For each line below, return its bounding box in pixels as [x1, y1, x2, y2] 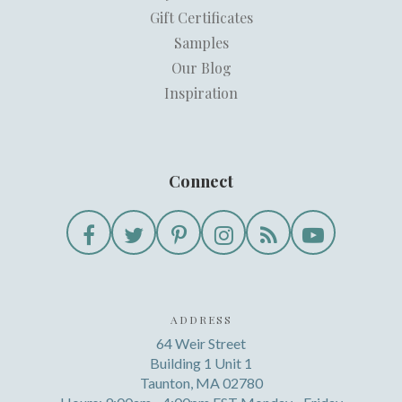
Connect [169, 170, 233, 193]
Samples [173, 33, 229, 53]
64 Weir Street [156, 335, 246, 353]
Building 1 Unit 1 [150, 354, 252, 372]
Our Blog [170, 58, 232, 78]
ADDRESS [170, 312, 232, 328]
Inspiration [164, 83, 238, 103]
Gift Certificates [149, 8, 253, 28]
